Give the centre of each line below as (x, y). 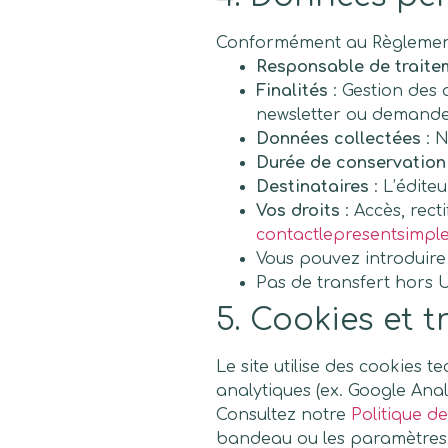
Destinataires (312, 186)
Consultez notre (283, 414)
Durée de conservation (351, 162)
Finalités (292, 90)
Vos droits (298, 210)
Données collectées (338, 138)
